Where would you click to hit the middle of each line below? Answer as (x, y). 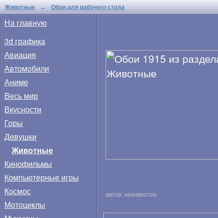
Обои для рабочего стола (88, 7)
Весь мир (21, 96)
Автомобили (27, 68)
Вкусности (23, 109)
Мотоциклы (25, 205)
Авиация (20, 55)
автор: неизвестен (131, 194)
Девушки (20, 136)
